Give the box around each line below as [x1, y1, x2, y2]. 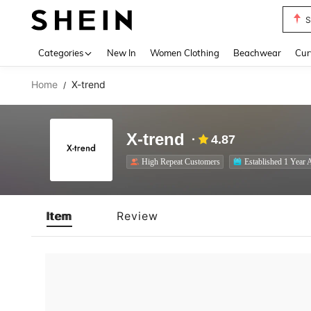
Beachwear [233, 47, 281, 58]
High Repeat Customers [142, 156, 220, 167]
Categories [38, 47, 83, 58]
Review [117, 208, 158, 223]
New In [107, 47, 136, 58]
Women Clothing [150, 47, 219, 58]
